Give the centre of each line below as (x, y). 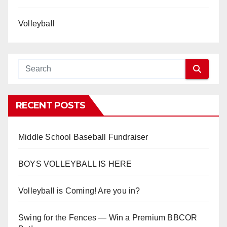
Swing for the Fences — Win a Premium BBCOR (108, 218)
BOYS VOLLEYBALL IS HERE (75, 164)
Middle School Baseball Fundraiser (83, 137)
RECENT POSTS (51, 106)
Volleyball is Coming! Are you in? (79, 191)
